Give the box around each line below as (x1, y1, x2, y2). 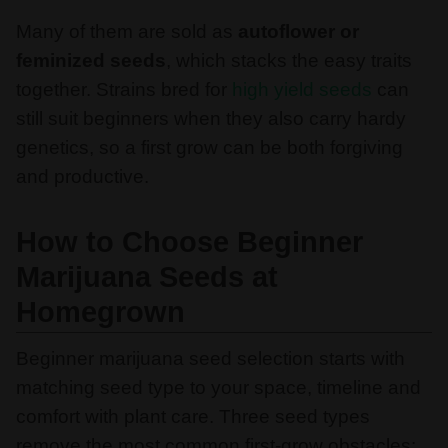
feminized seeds (16, 50, 166, 72)
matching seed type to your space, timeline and (16, 377, 421, 399)
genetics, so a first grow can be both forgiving (16, 137, 403, 159)
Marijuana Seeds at (16, 260, 278, 293)
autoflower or (233, 21, 359, 43)
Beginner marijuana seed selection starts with (16, 348, 405, 370)
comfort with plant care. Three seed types (16, 406, 370, 428)
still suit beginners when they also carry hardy (16, 108, 406, 130)
